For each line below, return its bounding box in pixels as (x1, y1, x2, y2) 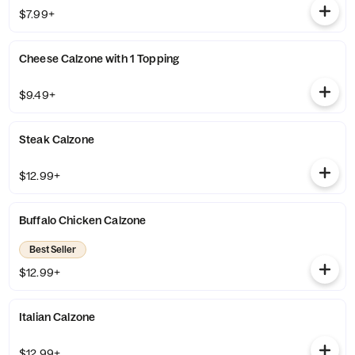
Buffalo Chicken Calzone (19, 213, 147, 227)
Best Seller (29, 243, 76, 255)
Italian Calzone (19, 310, 96, 324)
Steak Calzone (19, 132, 94, 147)
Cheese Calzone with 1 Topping (19, 52, 180, 66)
